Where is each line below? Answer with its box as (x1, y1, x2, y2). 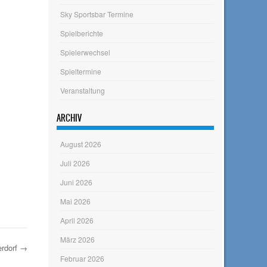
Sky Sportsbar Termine (60, 8, 134, 19)
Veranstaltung (60, 85, 105, 95)
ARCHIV (57, 111, 82, 125)
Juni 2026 (60, 177, 93, 187)
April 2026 (60, 215, 94, 225)
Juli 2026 (60, 158, 91, 168)
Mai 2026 (60, 196, 91, 206)
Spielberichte (60, 27, 104, 38)
